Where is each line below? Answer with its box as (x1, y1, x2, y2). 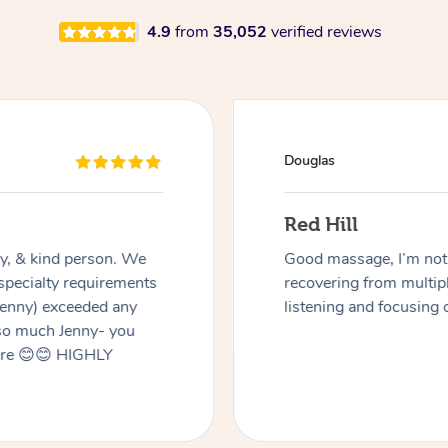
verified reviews (270, 21, 382, 44)
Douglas (284, 151, 336, 171)
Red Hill (284, 213, 359, 236)
